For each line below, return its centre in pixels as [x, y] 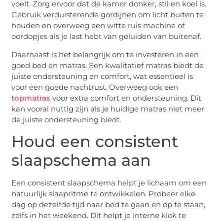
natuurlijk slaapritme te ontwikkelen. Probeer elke [104, 193]
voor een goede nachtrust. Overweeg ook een [95, 87]
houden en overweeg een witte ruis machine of [98, 26]
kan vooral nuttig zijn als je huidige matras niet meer [108, 109]
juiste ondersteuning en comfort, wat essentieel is [102, 76]
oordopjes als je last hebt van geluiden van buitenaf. [107, 37]
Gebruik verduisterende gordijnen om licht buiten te [108, 15]
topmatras [31, 98]
